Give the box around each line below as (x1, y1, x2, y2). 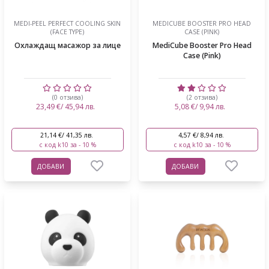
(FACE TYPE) (50, 27, 84, 36)
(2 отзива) (186, 92, 217, 101)
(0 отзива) (52, 92, 83, 101)
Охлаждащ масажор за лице (14, 40, 121, 50)
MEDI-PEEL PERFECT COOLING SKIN (14, 19, 121, 28)
